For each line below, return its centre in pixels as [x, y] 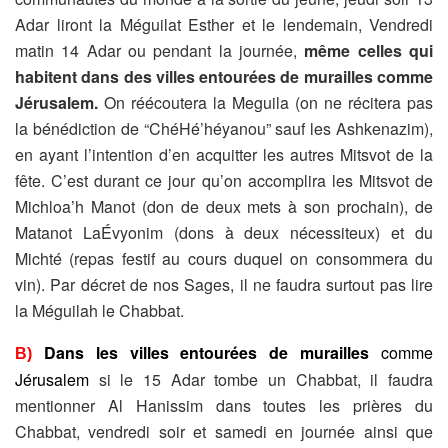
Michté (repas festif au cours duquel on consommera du [224, 258]
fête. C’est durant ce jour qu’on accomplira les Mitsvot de [224, 180]
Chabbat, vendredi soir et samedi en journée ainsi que [224, 431]
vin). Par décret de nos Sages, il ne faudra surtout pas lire [224, 284]
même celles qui [369, 50]
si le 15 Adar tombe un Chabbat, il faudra [266, 379]
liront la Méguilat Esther [149, 24]
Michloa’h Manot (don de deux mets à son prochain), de [224, 206]
